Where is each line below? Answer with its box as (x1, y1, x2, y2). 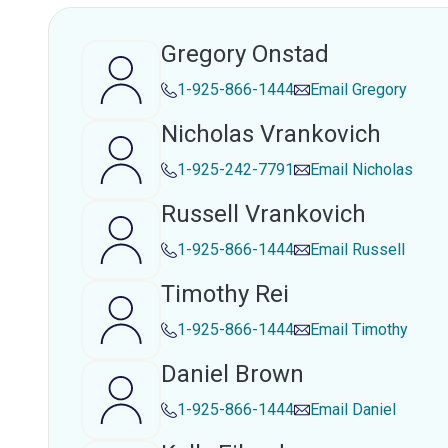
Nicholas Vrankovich (161, 120, 381, 148)
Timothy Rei (161, 280, 289, 308)
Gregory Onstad (161, 40, 329, 68)
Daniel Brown (161, 360, 304, 388)
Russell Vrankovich (161, 200, 366, 228)
